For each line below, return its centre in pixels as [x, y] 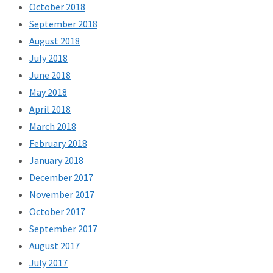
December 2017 [61, 178]
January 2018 [56, 161]
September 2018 [63, 24]
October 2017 [57, 212]
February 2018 [58, 144]
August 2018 [55, 41]
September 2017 [63, 229]
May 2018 [48, 92]
